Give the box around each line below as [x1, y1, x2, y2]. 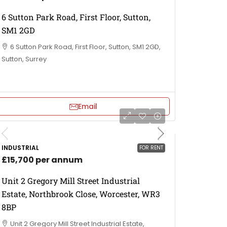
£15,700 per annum [2, 154, 83, 166]
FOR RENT [139, 144, 163, 152]
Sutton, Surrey [2, 54, 47, 64]
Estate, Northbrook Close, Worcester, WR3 [2, 188, 160, 199]
